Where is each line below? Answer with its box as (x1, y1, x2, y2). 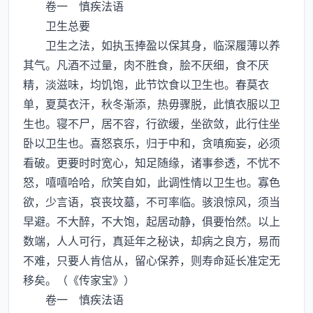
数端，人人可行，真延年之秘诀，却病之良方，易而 (23, 232, 280, 249)
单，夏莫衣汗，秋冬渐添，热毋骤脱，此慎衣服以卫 (23, 95, 280, 112)
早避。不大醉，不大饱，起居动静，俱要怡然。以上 (23, 212, 280, 229)
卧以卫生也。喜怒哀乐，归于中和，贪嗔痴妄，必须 (23, 134, 280, 151)
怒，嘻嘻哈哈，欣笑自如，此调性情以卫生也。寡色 (23, 173, 280, 190)
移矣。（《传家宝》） (23, 271, 135, 288)
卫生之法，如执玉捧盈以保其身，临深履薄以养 (23, 36, 280, 53)
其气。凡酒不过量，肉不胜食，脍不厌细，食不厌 (23, 56, 269, 73)
